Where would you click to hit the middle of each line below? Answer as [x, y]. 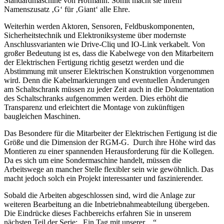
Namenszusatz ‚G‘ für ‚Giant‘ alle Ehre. [67, 9]
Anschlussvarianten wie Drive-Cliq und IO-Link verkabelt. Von [104, 44]
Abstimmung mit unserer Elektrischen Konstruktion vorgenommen [109, 71]
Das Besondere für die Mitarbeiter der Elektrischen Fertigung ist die [110, 133]
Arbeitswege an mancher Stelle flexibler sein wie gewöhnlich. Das [109, 169]
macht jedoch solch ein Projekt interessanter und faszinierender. [104, 178]
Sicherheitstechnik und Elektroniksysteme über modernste [95, 35]
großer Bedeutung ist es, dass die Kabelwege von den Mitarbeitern [109, 53]
